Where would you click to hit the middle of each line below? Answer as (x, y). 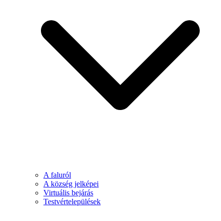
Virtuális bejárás (68, 193)
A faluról (57, 175)
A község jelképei (71, 184)
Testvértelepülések (72, 202)
